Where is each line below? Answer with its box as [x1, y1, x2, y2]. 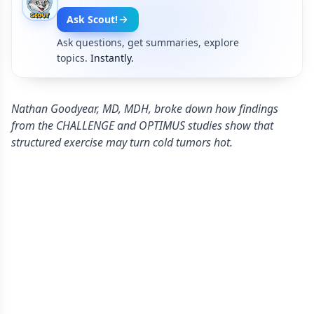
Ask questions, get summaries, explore [57, 36, 239, 49]
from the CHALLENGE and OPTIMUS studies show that [11, 118, 273, 133]
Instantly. [90, 51, 134, 64]
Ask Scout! [67, 13, 118, 26]
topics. [57, 51, 88, 64]
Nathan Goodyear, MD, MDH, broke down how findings [11, 101, 278, 116]
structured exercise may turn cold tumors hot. [11, 135, 233, 150]
